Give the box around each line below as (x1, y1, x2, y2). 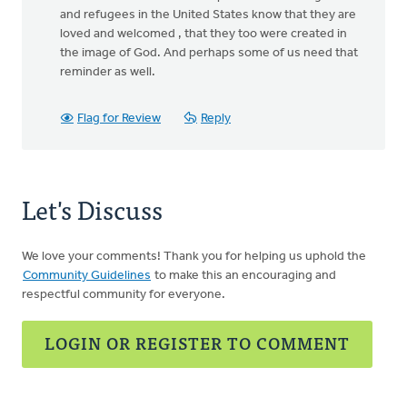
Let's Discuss (22, 188, 163, 230)
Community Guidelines (23, 269, 151, 283)
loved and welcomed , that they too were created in (60, 27, 347, 41)
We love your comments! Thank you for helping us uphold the (22, 250, 366, 263)
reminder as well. (60, 65, 155, 79)
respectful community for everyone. (22, 288, 225, 302)
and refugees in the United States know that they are (60, 8, 356, 22)
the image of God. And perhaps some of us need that (60, 46, 358, 60)
